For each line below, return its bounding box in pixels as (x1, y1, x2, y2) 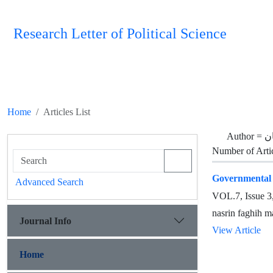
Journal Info (19, 214, 71, 227)
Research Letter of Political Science (13, 26, 227, 42)
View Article (212, 224, 261, 236)
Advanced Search (15, 176, 83, 188)
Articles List (43, 106, 90, 118)
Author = (227, 130, 264, 142)
